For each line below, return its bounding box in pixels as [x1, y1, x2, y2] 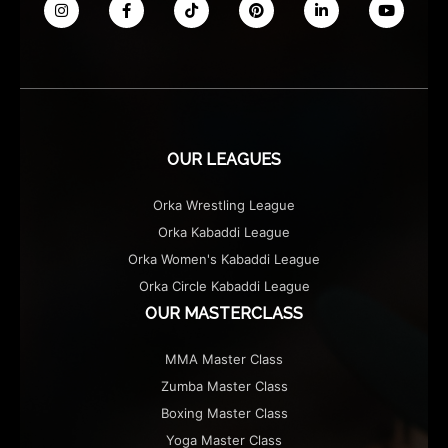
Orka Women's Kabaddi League [128, 250, 320, 267]
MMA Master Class [165, 350, 283, 367]
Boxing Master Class [160, 404, 288, 421]
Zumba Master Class [160, 377, 288, 394]
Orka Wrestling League [153, 196, 295, 213]
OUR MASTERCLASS [145, 303, 303, 323]
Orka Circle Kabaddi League [138, 277, 310, 294]
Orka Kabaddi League [158, 223, 290, 240]
